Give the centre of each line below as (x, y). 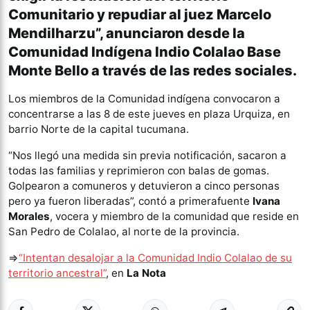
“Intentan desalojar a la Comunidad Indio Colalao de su (155, 258)
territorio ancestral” (57, 273)
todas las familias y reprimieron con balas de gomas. (139, 171)
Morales (29, 217)
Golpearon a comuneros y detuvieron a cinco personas (144, 186)
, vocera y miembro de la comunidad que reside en (174, 217)
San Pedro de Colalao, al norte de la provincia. (124, 232)
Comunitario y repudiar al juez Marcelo (140, 15)
